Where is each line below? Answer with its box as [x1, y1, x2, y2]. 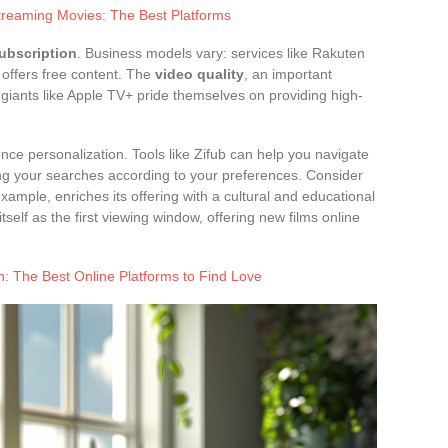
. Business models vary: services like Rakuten [77, 44, 365, 61]
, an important [244, 65, 332, 82]
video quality [155, 65, 244, 82]
